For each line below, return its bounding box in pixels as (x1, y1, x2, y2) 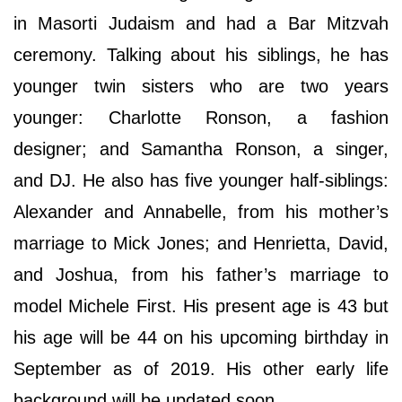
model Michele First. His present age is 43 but (13, 296, 389, 317)
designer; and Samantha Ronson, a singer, (13, 139, 389, 160)
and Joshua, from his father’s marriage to (13, 265, 389, 285)
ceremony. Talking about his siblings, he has (13, 45, 389, 66)
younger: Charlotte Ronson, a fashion (13, 108, 389, 128)
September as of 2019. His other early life (13, 359, 389, 380)
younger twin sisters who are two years (13, 76, 389, 97)
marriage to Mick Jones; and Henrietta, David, (13, 233, 389, 254)
